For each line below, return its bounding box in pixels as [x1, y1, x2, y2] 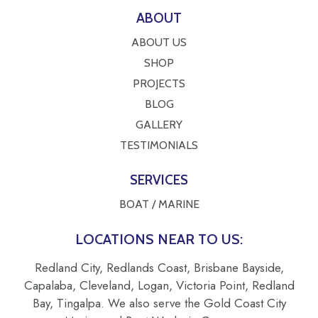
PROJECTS [133, 77, 185, 91]
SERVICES [130, 172, 188, 189]
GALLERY [136, 118, 182, 132]
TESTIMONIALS [120, 138, 198, 153]
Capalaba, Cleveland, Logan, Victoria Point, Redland [23, 277, 295, 295]
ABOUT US [131, 35, 187, 50]
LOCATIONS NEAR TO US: [75, 231, 243, 248]
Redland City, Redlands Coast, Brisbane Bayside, [34, 259, 284, 277]
